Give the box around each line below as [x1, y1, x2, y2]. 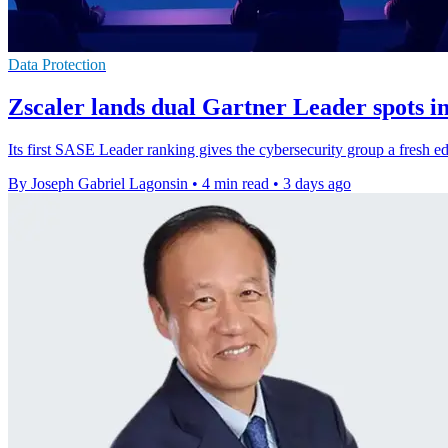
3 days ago [283, 174, 351, 192]
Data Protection [8, 56, 106, 73]
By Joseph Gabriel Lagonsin [8, 174, 188, 192]
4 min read [202, 174, 269, 192]
